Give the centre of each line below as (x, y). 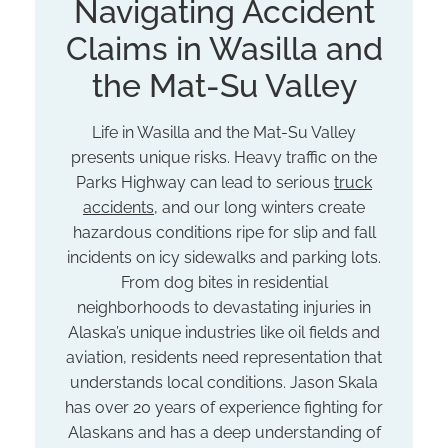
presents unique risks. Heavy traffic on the (224, 157)
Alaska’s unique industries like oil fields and (224, 332)
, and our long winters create (259, 207)
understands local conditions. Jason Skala (224, 382)
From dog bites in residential (224, 282)
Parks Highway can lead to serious (205, 182)
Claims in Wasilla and (224, 48)
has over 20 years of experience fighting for (224, 407)
